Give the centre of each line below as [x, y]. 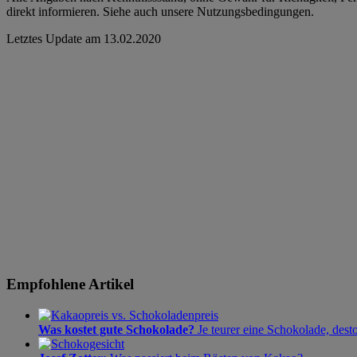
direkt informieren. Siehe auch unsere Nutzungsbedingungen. [160, 12]
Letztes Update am [53, 39]
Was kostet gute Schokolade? [116, 329]
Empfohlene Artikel [70, 284]
